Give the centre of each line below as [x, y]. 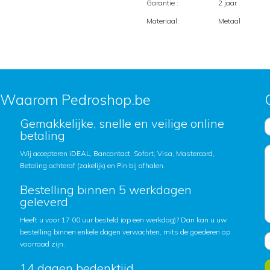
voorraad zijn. [42, 244]
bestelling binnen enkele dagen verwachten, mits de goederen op [125, 232]
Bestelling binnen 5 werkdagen [105, 190]
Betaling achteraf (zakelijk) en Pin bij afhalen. [92, 165]
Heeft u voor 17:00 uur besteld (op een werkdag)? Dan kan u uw [123, 220]
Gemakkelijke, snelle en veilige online [122, 123]
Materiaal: [163, 21]
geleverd [44, 202]
